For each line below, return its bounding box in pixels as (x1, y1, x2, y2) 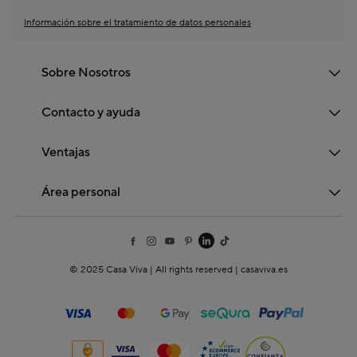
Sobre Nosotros (41, 64, 131, 80)
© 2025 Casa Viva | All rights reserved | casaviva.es (69, 264, 288, 277)
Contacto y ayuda (41, 104, 141, 120)
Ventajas (41, 143, 91, 160)
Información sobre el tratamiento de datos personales (24, 16, 251, 29)
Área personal (41, 183, 121, 200)
